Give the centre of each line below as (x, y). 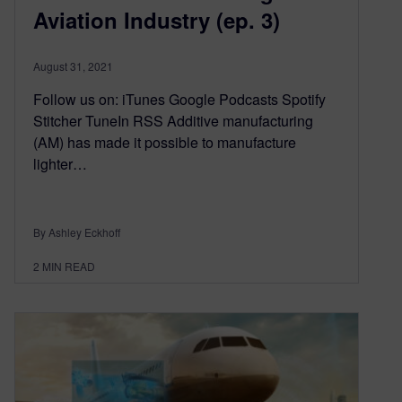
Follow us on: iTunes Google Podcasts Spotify (179, 99)
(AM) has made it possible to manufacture (165, 142)
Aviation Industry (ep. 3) (157, 19)
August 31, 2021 (73, 66)
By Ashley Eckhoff (77, 232)
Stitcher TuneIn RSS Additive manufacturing (173, 120)
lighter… (60, 163)
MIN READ (69, 266)
